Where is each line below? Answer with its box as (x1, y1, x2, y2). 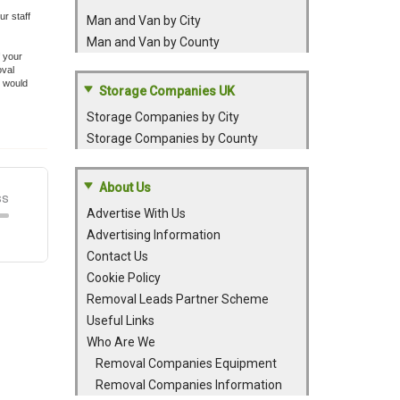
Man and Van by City (86, 13, 201, 28)
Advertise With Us (86, 206, 186, 221)
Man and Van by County (86, 35, 220, 49)
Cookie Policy (86, 271, 161, 285)
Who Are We (86, 335, 155, 349)
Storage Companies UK (98, 84, 235, 98)
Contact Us (86, 249, 148, 263)
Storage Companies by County (86, 131, 258, 146)
